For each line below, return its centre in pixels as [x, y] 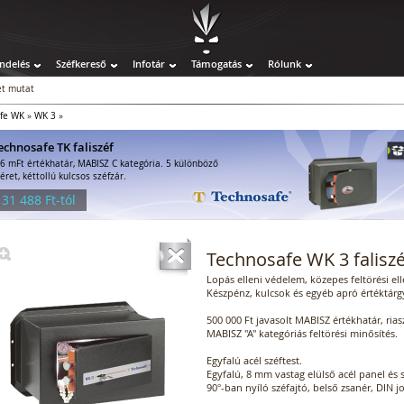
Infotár [149, 63]
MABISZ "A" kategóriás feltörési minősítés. [302, 333]
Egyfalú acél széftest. [254, 360]
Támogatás [216, 63]
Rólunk [285, 63]
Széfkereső [81, 63]
